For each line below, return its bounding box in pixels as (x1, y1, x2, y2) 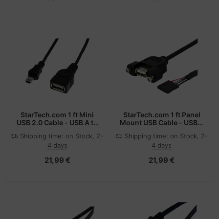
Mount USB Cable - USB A (119, 118, 204, 127)
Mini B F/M (40, 126, 75, 135)
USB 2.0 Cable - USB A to (17, 118, 98, 127)
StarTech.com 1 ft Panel (123, 110, 200, 119)
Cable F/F (146, 134, 177, 143)
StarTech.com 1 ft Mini (21, 110, 94, 119)
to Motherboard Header (122, 126, 201, 135)
